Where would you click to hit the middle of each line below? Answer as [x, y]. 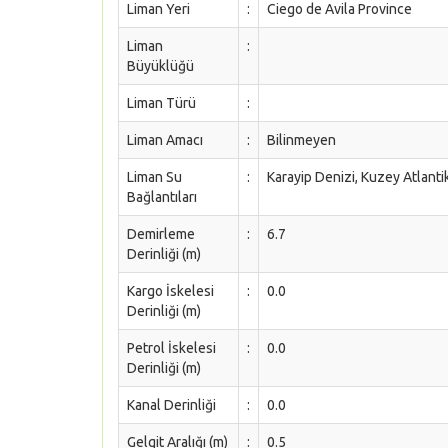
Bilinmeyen [301, 140]
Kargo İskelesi [170, 291]
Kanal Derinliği [171, 405]
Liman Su [154, 177]
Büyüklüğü [160, 66]
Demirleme [161, 234]
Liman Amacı [165, 140]
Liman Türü [161, 103]
